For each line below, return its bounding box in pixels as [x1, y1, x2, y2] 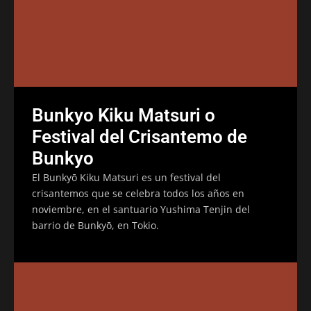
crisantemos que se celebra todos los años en [32, 186, 244, 200]
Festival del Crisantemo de [32, 126, 247, 147]
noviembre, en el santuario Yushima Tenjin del [32, 202, 250, 216]
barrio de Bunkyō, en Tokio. [32, 218, 159, 232]
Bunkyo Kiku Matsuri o [32, 104, 215, 126]
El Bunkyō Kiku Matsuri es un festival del [32, 170, 221, 184]
